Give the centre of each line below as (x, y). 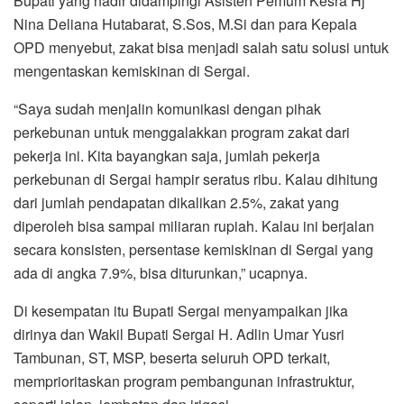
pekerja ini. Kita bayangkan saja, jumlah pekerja (167, 156)
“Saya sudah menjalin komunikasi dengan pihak (167, 109)
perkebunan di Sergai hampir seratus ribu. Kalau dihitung (196, 179)
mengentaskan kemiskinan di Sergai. (132, 71)
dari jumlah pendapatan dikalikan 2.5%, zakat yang (176, 203)
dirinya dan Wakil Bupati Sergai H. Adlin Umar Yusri (179, 335)
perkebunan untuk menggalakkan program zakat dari (182, 133)
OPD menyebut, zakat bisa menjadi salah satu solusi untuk (201, 48)
